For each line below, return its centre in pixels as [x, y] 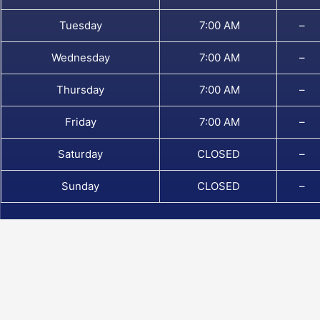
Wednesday [80, 58]
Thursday [80, 90]
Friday [80, 122]
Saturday [80, 154]
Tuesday [80, 26]
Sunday [80, 186]
